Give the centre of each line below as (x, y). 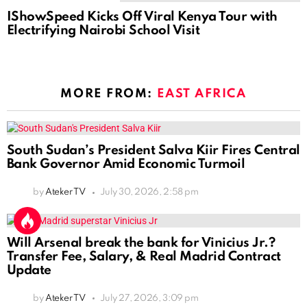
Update (29, 270)
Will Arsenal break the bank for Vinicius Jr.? (141, 243)
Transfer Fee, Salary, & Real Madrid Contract (144, 256)
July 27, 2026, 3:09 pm (149, 298)
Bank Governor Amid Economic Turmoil (126, 164)
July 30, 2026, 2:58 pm (149, 193)
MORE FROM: (109, 94)
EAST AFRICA (201, 94)
